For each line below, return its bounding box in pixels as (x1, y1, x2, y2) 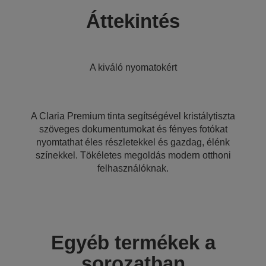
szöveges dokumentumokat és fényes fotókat (39, 124, 227, 134)
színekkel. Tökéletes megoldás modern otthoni (35, 150, 231, 160)
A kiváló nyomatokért (89, 62, 177, 72)
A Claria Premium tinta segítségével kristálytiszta (31, 111, 235, 121)
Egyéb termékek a (50, 232, 216, 254)
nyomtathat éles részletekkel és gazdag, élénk (36, 137, 230, 147)
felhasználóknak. (97, 163, 169, 173)
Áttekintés (86, 10, 180, 32)
